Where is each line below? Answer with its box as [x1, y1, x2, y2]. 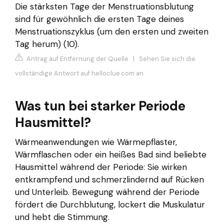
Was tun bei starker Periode [15, 97, 185, 115]
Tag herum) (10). [15, 38, 79, 49]
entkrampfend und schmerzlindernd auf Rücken [15, 174, 204, 185]
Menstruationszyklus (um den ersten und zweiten [15, 25, 208, 37]
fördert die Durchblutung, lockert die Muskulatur [15, 199, 205, 210]
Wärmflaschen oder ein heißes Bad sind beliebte [15, 149, 206, 160]
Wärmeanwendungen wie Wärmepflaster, [15, 136, 177, 148]
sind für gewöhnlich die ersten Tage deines [15, 13, 184, 24]
